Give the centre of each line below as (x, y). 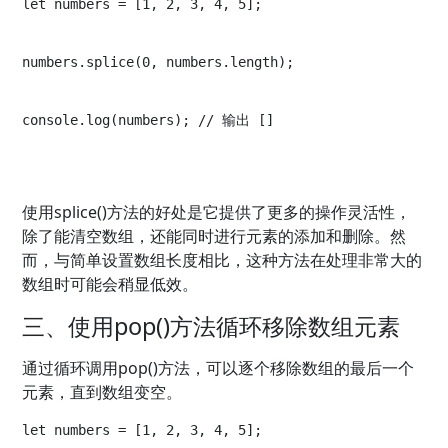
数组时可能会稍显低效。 (110, 284)
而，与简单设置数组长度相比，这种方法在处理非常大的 (222, 260)
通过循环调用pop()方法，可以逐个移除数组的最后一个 (218, 368)
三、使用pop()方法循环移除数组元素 (211, 326)
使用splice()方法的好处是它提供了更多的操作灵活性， (217, 212)
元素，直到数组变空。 (102, 392)
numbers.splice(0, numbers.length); (158, 62)
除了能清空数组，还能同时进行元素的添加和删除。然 (214, 236)
